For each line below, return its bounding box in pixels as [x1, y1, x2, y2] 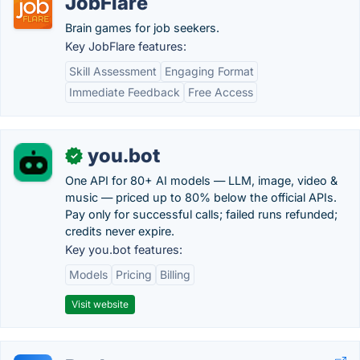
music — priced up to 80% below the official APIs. [65, 190, 337, 204]
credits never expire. [65, 224, 174, 238]
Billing [160, 268, 190, 281]
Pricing [116, 268, 152, 281]
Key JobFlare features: [65, 39, 186, 53]
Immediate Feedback [69, 85, 180, 99]
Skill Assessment [69, 64, 157, 78]
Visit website [72, 298, 129, 310]
